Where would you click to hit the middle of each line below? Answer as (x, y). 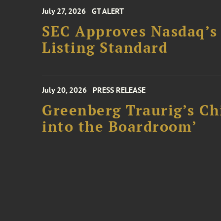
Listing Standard (105, 47)
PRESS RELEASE (119, 90)
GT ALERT (108, 11)
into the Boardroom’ (120, 126)
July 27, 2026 (64, 11)
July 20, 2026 (65, 90)
